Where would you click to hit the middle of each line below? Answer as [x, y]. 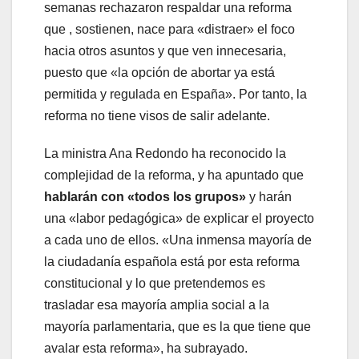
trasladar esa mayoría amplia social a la [157, 305]
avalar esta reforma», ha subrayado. [146, 348]
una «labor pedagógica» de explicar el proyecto [179, 218]
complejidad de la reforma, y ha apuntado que [174, 175]
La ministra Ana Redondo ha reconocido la [165, 153]
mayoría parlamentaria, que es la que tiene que [177, 326]
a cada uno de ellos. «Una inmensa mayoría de [178, 240]
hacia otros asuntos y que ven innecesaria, [165, 50]
